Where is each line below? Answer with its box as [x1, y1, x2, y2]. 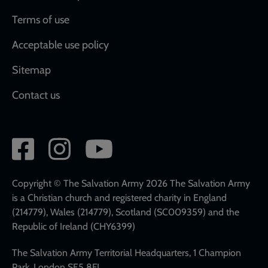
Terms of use [12, 13, 69, 26]
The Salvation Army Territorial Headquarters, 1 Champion [12, 246, 241, 258]
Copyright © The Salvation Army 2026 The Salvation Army [12, 177, 250, 189]
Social [12, 135, 54, 156]
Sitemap [12, 63, 51, 77]
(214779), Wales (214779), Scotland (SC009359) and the [12, 206, 239, 218]
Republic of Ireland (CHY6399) [12, 220, 135, 232]
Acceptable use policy [12, 38, 109, 51]
